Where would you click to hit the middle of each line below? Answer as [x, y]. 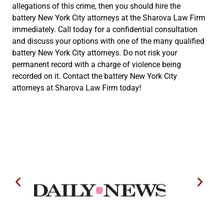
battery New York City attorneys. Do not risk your [95, 53]
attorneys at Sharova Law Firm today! [77, 88]
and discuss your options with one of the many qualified [108, 41]
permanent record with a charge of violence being [97, 64]
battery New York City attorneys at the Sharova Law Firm [109, 18]
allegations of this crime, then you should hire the [96, 6]
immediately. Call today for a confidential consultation [105, 29]
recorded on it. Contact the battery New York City [95, 76]
